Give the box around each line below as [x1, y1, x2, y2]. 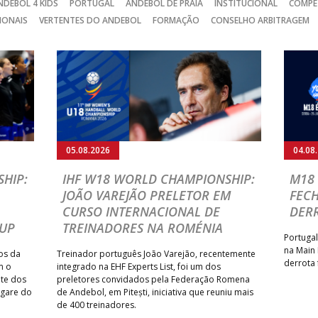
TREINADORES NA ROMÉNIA [62, 219, 223, 236]
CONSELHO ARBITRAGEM [211, 13, 309, 26]
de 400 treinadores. [57, 298, 136, 311]
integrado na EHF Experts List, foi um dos [57, 260, 221, 273]
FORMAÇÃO [153, 13, 199, 26]
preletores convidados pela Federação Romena [57, 273, 250, 285]
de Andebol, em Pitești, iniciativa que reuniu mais [57, 285, 253, 298]
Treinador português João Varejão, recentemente [57, 247, 256, 260]
